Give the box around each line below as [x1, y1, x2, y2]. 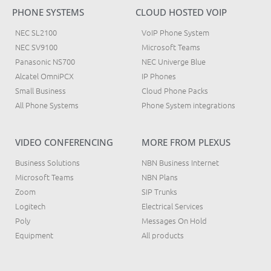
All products [142, 229, 184, 241]
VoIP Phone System [142, 26, 209, 38]
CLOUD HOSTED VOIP [135, 5, 227, 18]
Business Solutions [15, 156, 80, 168]
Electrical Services [142, 200, 203, 212]
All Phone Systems [15, 99, 79, 111]
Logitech [15, 200, 45, 212]
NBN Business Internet [142, 156, 219, 168]
